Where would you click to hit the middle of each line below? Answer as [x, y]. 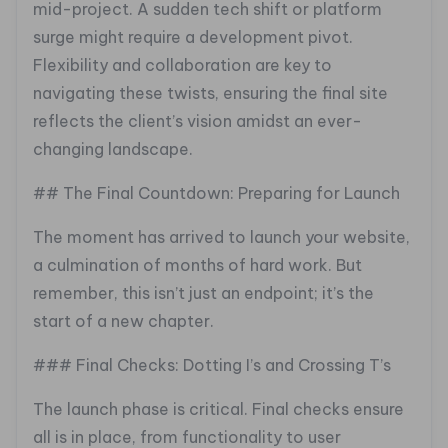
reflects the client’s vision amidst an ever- [197, 121]
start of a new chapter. [123, 321]
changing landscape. [113, 149]
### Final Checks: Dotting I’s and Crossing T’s [212, 365]
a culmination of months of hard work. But [197, 265]
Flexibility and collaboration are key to [182, 65]
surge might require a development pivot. [193, 37]
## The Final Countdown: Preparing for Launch [216, 193]
